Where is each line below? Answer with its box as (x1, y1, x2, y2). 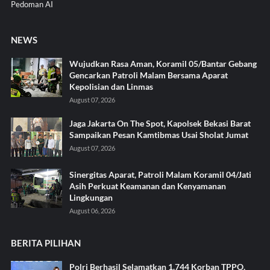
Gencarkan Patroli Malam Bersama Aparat (69, 69, 228, 80)
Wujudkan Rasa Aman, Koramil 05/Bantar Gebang (69, 58, 257, 69)
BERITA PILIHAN (10, 237, 81, 248)
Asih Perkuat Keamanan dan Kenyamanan (69, 180, 226, 191)
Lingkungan (69, 192, 113, 202)
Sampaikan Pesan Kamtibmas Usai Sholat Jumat (69, 129, 248, 140)
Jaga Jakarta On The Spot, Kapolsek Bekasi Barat (69, 118, 251, 128)
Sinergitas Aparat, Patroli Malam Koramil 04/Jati (69, 169, 251, 180)
